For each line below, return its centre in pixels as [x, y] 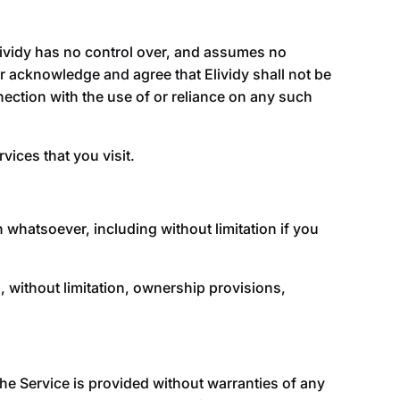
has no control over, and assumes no [161, 51]
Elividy [229, 74]
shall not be [292, 74]
